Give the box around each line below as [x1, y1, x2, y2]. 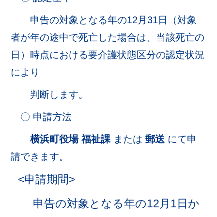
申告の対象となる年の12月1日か [11, 198, 200, 210]
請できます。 [11, 151, 69, 162]
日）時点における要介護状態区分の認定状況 [11, 49, 205, 60]
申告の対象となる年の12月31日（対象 [11, 15, 197, 25]
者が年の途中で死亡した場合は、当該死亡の [11, 32, 205, 43]
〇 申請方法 [11, 111, 72, 122]
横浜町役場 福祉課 [30, 134, 111, 144]
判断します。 [11, 89, 89, 100]
